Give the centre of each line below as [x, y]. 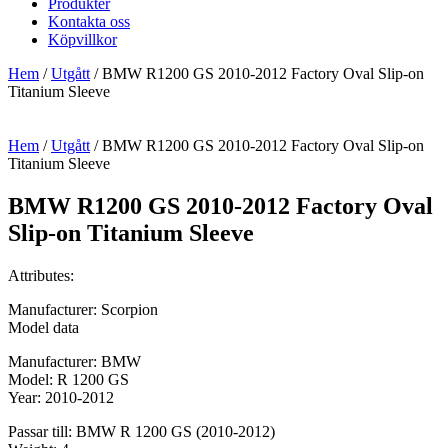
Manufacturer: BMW [74, 361]
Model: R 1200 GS [68, 379]
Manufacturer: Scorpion [83, 309]
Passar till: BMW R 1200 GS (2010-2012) [141, 431]
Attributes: [41, 275]
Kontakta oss [89, 21]
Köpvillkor [82, 39]
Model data [43, 327]
